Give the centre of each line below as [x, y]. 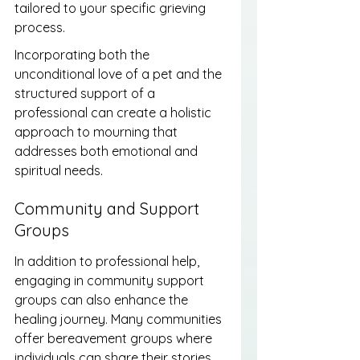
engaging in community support [111, 280]
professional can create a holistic [115, 112]
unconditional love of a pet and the [120, 74]
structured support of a [86, 93]
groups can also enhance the [103, 299]
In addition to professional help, [108, 261]
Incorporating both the [84, 54]
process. [40, 27]
